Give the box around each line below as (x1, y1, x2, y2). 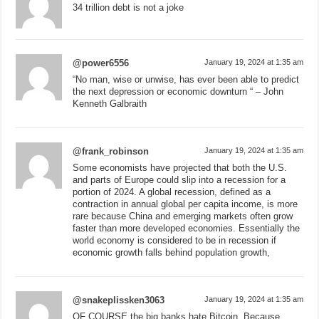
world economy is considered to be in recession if (73, 234, 277, 246)
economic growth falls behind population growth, (73, 246, 271, 258)
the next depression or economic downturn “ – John (73, 85, 284, 97)
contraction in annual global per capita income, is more (73, 198, 298, 209)
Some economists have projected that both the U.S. (73, 162, 288, 173)
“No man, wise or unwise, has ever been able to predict (73, 73, 300, 85)
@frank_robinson (73, 145, 150, 157)
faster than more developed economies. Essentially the (73, 222, 300, 234)
